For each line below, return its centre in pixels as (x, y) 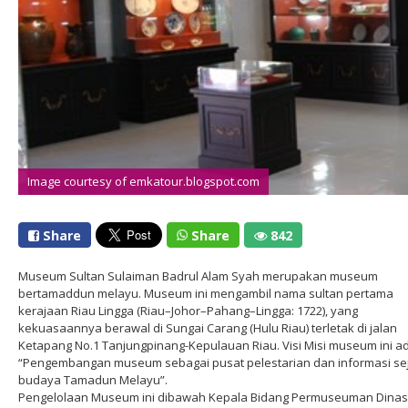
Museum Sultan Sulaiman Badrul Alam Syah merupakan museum (198, 276)
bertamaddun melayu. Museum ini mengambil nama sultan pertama (206, 293)
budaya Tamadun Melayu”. (93, 380)
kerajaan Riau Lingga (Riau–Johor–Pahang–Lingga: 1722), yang (188, 311)
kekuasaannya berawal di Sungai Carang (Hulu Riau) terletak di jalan (208, 328)
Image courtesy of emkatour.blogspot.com (143, 181)
